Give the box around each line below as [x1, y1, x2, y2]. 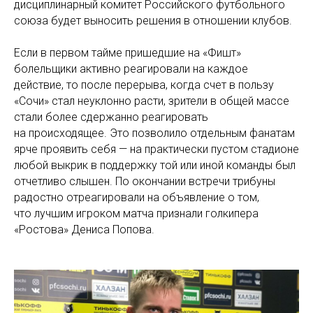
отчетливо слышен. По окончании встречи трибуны [14, 175, 275, 188]
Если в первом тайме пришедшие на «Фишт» [14, 46, 241, 59]
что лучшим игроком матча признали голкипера [14, 207, 259, 220]
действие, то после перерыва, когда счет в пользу [14, 78, 274, 92]
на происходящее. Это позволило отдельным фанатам [14, 126, 295, 140]
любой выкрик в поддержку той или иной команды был [14, 159, 296, 172]
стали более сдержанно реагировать [14, 110, 208, 124]
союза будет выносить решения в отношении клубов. [14, 14, 292, 27]
